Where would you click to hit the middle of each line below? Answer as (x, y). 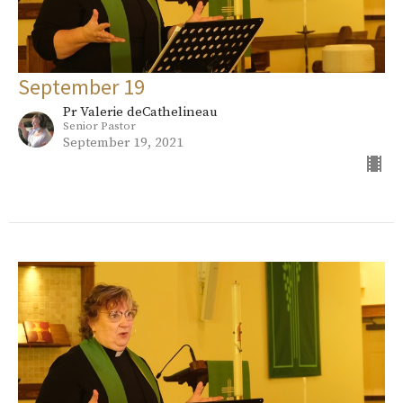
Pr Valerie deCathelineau (140, 112)
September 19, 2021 (123, 143)
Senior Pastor (99, 126)
